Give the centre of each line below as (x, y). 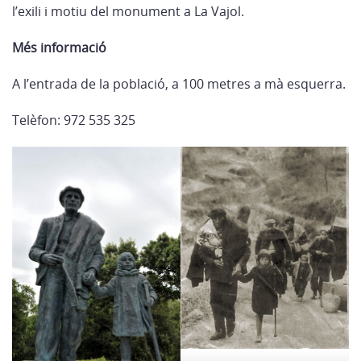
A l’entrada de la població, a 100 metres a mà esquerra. (179, 84)
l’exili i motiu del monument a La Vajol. (128, 11)
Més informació (59, 48)
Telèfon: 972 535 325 (74, 120)
